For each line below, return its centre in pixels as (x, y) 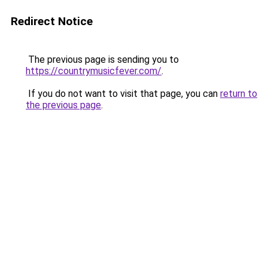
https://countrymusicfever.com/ (94, 71)
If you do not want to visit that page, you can (123, 94)
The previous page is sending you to (102, 60)
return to (239, 94)
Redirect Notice (52, 21)
